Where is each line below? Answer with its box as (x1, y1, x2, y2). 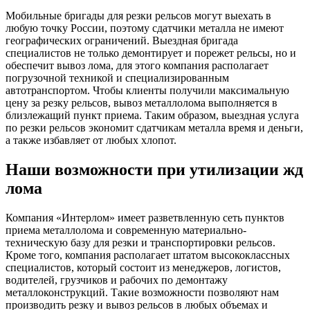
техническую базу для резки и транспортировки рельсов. (6, 236, 275, 248)
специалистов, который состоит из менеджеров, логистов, (6, 261, 281, 273)
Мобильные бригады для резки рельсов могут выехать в (6, 9, 271, 21)
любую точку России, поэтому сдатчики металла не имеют (6, 21, 284, 34)
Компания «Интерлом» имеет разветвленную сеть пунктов (6, 211, 284, 224)
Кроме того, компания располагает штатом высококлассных (6, 248, 290, 261)
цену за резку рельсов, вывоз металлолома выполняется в (6, 96, 277, 109)
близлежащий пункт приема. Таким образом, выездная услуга (6, 109, 299, 121)
